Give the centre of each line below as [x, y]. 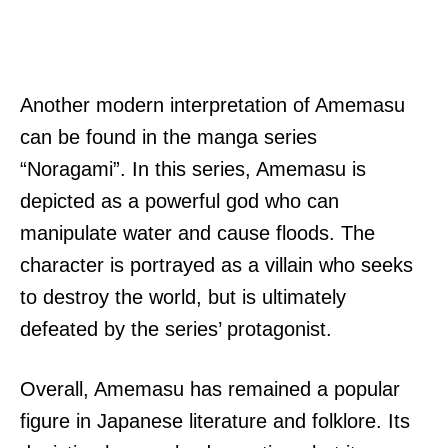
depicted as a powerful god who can [179, 200]
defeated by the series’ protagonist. [176, 328]
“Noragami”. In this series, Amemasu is [193, 168]
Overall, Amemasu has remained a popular [210, 388]
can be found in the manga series [168, 136]
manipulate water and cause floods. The [197, 232]
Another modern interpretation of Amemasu [212, 104]
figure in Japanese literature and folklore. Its [215, 420]
